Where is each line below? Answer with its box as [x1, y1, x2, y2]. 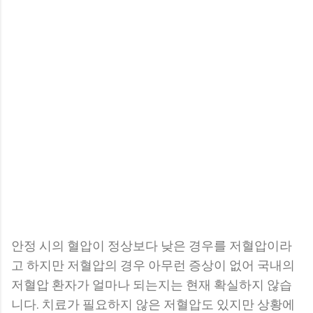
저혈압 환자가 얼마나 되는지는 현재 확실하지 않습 [11, 277, 292, 292]
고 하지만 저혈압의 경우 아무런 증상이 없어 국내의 [11, 257, 295, 272]
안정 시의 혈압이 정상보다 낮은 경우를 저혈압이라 [11, 238, 292, 253]
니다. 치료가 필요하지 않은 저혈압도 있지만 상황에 [11, 296, 295, 312]
